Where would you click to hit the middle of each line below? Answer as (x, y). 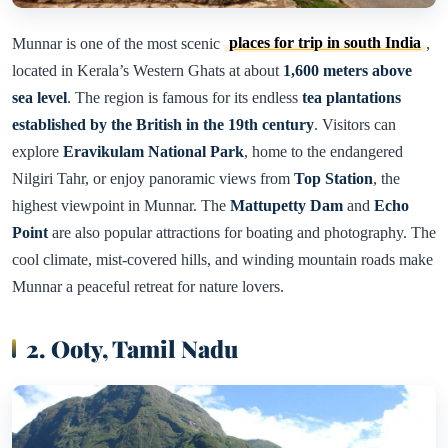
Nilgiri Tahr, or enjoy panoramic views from (153, 178)
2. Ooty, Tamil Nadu (132, 348)
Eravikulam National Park (153, 151)
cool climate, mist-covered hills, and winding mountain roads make (222, 259)
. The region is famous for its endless (184, 97)
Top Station (333, 178)
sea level (39, 97)
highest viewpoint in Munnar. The (121, 205)
